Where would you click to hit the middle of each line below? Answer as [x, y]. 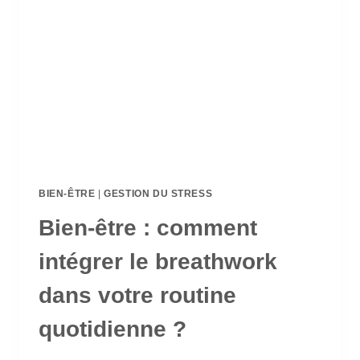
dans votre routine [137, 296]
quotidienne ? [112, 329]
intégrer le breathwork [158, 262]
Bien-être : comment [148, 228]
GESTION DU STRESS [158, 194]
